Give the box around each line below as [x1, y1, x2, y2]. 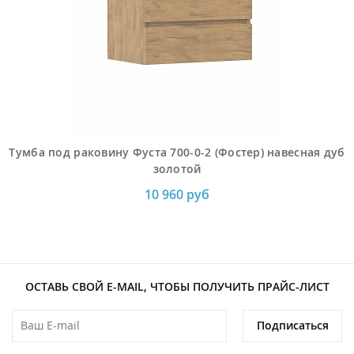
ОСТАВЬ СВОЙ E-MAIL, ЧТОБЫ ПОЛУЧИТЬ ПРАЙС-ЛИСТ [24, 278, 330, 294]
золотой [153, 160, 201, 176]
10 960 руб [145, 185, 209, 203]
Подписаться [256, 318, 329, 333]
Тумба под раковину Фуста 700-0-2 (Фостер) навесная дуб [9, 144, 345, 160]
